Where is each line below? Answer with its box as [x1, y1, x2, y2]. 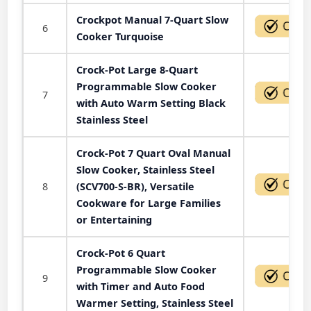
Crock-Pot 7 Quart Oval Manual [76, 146, 230, 160]
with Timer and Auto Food [76, 279, 205, 293]
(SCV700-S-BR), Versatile [76, 179, 194, 193]
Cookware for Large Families [76, 196, 221, 210]
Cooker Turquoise [76, 29, 164, 43]
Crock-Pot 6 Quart [76, 246, 165, 260]
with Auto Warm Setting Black [76, 96, 226, 110]
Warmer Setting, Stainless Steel [76, 296, 233, 310]
